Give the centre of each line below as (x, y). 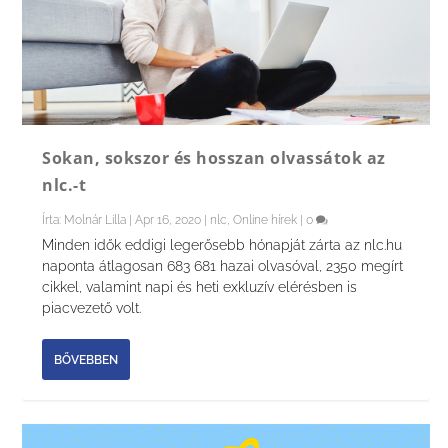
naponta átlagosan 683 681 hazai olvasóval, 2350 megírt (223, 266)
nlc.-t (64, 185)
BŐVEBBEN (86, 359)
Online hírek (265, 220)
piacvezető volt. (92, 308)
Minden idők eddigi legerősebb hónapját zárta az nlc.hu (222, 245)
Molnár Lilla (95, 220)
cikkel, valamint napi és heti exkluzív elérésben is (200, 287)
